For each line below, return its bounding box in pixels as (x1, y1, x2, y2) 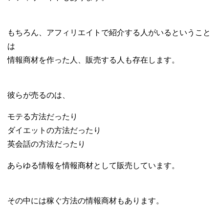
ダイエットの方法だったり (7, 126, 101, 135)
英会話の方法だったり (7, 140, 86, 149)
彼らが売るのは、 (7, 91, 70, 100)
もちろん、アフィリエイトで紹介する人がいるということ (7, 28, 211, 37)
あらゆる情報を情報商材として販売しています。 (7, 161, 179, 170)
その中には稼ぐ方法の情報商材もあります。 (7, 197, 164, 205)
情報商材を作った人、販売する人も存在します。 (7, 56, 179, 65)
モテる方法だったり (7, 112, 78, 121)
